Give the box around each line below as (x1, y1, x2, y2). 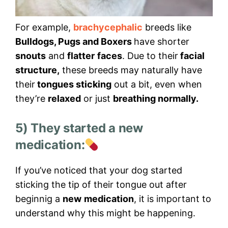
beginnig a (15, 193, 63, 205)
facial (178, 50, 205, 62)
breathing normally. (113, 93, 198, 104)
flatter (67, 50, 95, 62)
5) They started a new (15, 121, 143, 136)
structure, (15, 65, 60, 76)
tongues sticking (35, 79, 111, 90)
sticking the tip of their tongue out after (15, 179, 187, 190)
